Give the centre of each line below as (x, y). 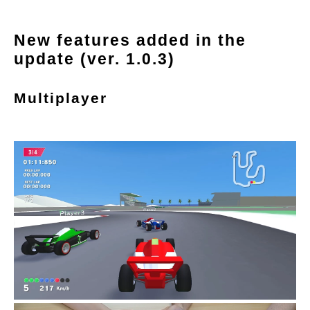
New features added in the (130, 40)
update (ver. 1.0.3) (94, 59)
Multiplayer (61, 98)
